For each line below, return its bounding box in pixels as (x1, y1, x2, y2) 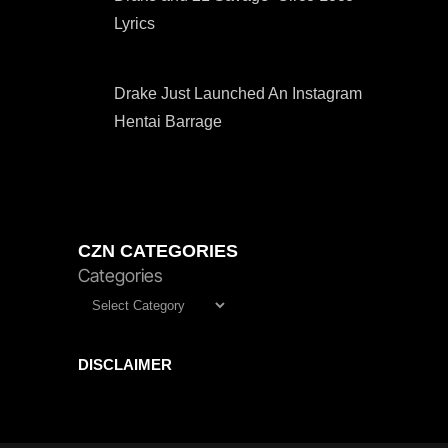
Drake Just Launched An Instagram (114, 85, 362, 102)
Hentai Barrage (114, 113, 222, 130)
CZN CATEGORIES (78, 241, 238, 261)
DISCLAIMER (78, 356, 172, 373)
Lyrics (114, 15, 155, 32)
